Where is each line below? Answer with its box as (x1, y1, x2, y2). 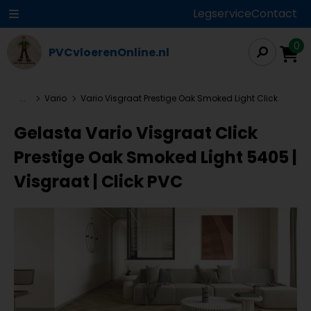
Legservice (193, 6, 251, 22)
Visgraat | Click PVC (14, 170, 183, 193)
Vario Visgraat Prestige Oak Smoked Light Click (81, 92, 278, 104)
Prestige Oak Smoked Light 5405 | (14, 146, 297, 169)
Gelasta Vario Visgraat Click (14, 121, 258, 144)
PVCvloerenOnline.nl (49, 44, 169, 60)
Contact (251, 6, 297, 22)
